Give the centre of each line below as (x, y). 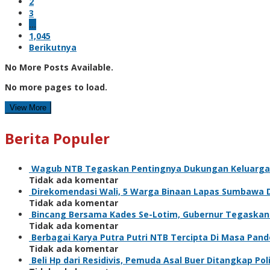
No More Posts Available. (59, 67)
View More (28, 107)
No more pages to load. (56, 87)
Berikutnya (53, 47)
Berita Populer (57, 138)
